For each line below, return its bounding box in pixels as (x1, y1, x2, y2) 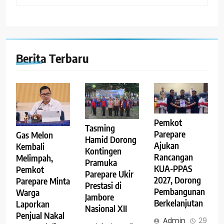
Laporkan (16, 198, 49, 210)
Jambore (84, 191, 114, 202)
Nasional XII (84, 202, 127, 214)
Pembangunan (153, 185, 205, 197)
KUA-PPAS (153, 162, 192, 174)
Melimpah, (16, 152, 53, 164)
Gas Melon (16, 129, 53, 141)
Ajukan (153, 139, 179, 151)
